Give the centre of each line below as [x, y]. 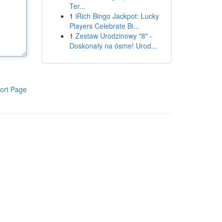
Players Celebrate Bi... [104, 26]
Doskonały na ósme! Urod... [113, 46]
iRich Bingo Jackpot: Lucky [117, 16]
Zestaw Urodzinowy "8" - [113, 36]
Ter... [77, 6]
